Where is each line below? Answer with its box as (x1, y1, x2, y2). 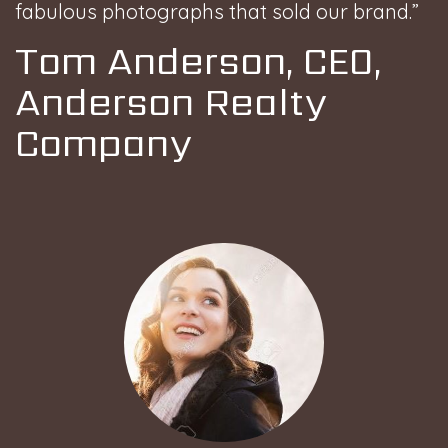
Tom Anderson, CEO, (15, 33, 381, 87)
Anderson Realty (15, 74, 326, 128)
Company (15, 115, 191, 169)
